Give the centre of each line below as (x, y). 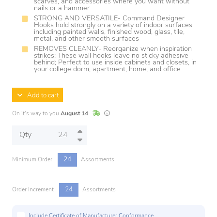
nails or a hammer (62, 8)
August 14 (74, 114)
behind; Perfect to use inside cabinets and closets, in (115, 63)
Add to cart (40, 96)
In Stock (110, 113)
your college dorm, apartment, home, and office (107, 70)
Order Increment (34, 190)
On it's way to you (36, 114)
